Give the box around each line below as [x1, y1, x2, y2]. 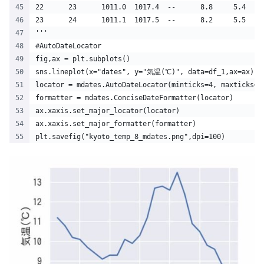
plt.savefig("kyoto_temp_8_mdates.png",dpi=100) [35, 132, 229, 141]
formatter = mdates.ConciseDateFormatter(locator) [35, 93, 233, 102]
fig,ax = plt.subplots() [35, 54, 130, 63]
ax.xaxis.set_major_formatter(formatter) [35, 119, 196, 128]
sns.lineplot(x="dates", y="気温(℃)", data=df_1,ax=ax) [35, 67, 254, 76]
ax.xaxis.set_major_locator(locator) [35, 106, 180, 115]
